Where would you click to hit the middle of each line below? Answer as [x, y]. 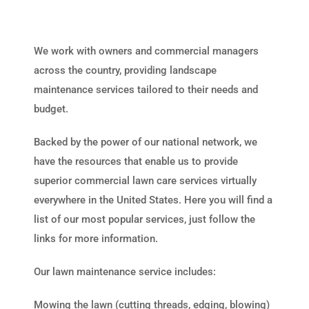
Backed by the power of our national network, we [146, 142]
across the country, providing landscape [125, 70]
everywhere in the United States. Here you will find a [153, 200]
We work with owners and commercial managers [146, 51]
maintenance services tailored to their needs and [146, 90]
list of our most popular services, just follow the [144, 219]
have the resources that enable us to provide [136, 161]
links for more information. [96, 239]
